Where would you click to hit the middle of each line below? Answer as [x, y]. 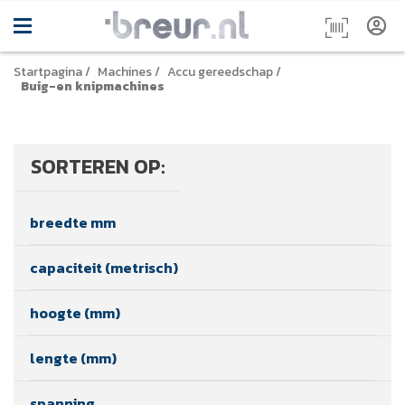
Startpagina [48, 71]
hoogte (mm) [75, 312]
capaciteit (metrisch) [104, 267]
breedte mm [73, 222]
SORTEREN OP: [98, 166]
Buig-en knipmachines [93, 86]
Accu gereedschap [220, 71]
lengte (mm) [73, 358]
